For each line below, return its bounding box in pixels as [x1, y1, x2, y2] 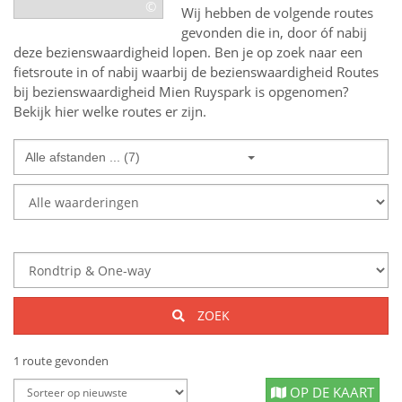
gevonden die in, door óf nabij [181, 23, 368, 41]
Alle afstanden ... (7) [25, 150, 140, 164]
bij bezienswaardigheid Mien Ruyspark [13, 83, 251, 100]
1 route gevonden [13, 353, 109, 369]
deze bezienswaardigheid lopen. [13, 43, 211, 61]
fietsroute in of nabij [13, 63, 142, 81]
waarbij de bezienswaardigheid [142, 63, 336, 81]
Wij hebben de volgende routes [181, 4, 374, 22]
